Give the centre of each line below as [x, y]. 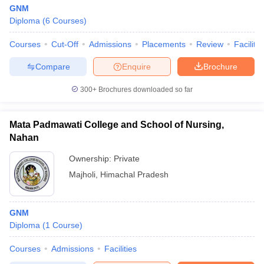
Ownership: [91, 159]
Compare [52, 66]
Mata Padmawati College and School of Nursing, [117, 125]
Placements [164, 44]
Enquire [136, 66]
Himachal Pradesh [134, 174]
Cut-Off [65, 44]
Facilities [121, 249]
